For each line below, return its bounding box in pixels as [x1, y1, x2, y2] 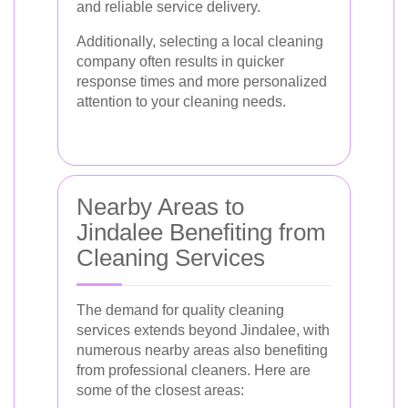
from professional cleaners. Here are [76, 362, 311, 378]
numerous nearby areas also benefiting [76, 342, 328, 358]
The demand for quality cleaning [76, 302, 284, 318]
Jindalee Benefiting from [76, 219, 326, 246]
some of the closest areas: [76, 382, 244, 398]
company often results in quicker [76, 54, 284, 69]
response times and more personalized [76, 74, 327, 89]
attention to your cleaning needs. [76, 94, 286, 109]
